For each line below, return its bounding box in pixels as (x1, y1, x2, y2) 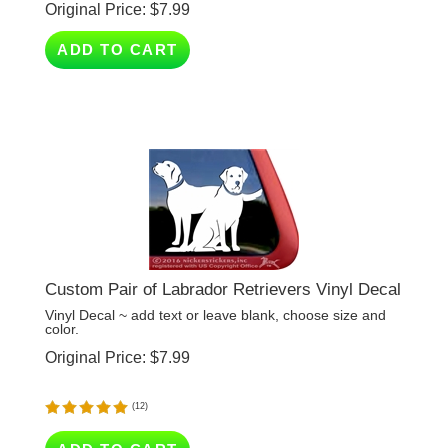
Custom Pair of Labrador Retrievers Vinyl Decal (45, 251, 401, 270)
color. (45, 292, 79, 308)
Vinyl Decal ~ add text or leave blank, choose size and (45, 278, 386, 294)
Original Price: (45, 320, 146, 337)
